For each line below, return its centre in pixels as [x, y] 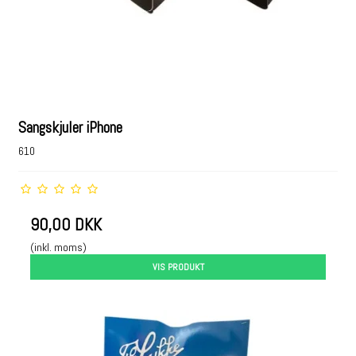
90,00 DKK [66, 224]
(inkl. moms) [59, 247]
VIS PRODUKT [178, 267]
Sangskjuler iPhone [71, 128]
